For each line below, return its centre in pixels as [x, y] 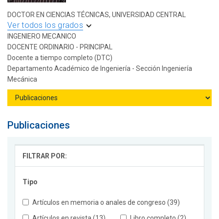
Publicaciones [39, 125]
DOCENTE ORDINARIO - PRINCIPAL [60, 47]
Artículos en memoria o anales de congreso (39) [106, 203]
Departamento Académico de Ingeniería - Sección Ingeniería [100, 69]
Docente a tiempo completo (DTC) [60, 58]
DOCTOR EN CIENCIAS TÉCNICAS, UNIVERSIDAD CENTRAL [97, 15]
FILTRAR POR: [45, 156]
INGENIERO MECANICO [42, 36]
